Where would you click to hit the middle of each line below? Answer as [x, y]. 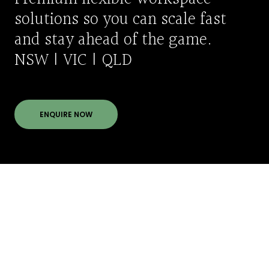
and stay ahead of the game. [113, 40]
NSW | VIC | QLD [73, 60]
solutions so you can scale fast [120, 20]
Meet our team [65, 195]
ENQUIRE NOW [66, 114]
